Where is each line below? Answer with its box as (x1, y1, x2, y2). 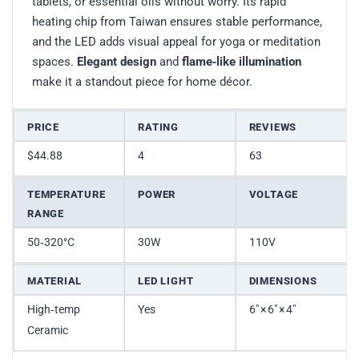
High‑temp (27, 303, 80, 317)
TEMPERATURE (27, 188, 106, 201)
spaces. (32, 54, 77, 70)
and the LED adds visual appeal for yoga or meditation (32, 34, 321, 50)
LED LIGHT (138, 275, 194, 288)
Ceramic (27, 324, 68, 337)
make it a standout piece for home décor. (32, 75, 252, 90)
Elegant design (77, 54, 156, 70)
